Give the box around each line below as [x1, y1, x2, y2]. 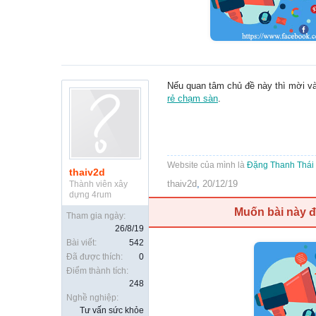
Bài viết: [66, 238, 97, 248]
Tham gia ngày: [66, 211, 126, 221]
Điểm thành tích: [66, 266, 128, 276]
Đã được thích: [66, 252, 123, 262]
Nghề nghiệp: [66, 293, 119, 303]
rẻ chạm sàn [167, 93, 218, 104]
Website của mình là [167, 160, 247, 171]
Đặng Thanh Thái [247, 160, 314, 171]
